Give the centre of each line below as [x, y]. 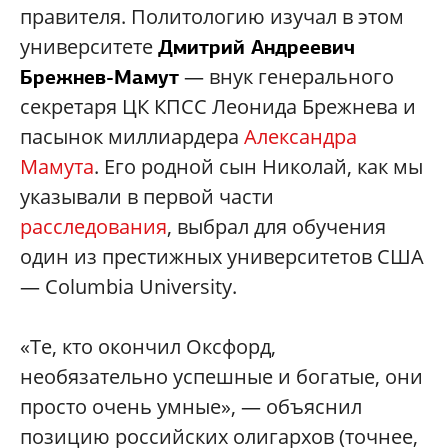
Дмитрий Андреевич [256, 46]
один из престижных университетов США [222, 256]
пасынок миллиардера [132, 136]
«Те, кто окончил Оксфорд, [148, 346]
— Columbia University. [128, 286]
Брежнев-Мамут [99, 76]
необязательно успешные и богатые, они [221, 376]
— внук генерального [286, 76]
